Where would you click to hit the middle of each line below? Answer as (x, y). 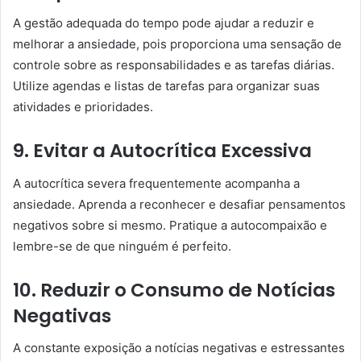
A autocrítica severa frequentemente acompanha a (156, 183)
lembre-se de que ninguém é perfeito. (122, 246)
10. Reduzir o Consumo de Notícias (174, 290)
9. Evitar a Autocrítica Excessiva (162, 151)
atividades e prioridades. (83, 107)
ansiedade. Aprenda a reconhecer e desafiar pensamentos (179, 204)
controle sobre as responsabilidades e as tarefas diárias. (174, 65)
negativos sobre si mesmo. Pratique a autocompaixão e (170, 225)
